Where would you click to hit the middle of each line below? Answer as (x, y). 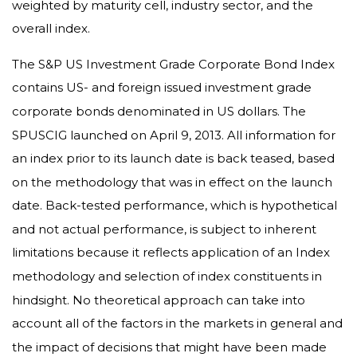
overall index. (51, 28)
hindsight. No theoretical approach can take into (159, 300)
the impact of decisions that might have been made (169, 347)
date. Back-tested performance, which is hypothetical (175, 205)
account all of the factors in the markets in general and (177, 323)
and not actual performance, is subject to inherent (164, 229)
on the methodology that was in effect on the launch (172, 182)
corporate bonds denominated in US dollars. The (159, 111)
